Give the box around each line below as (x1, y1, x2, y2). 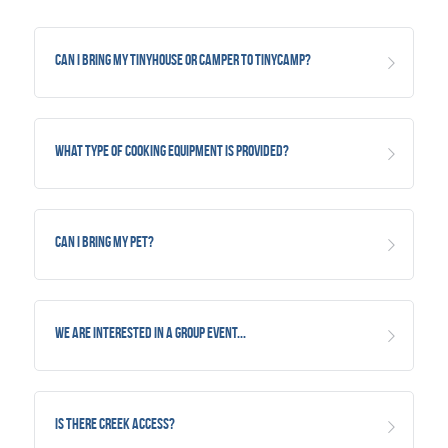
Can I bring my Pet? (55, 233, 154, 251)
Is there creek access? (55, 415, 175, 433)
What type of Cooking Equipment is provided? (55, 142, 289, 160)
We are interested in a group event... (55, 324, 246, 342)
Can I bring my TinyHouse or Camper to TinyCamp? (55, 51, 311, 69)
